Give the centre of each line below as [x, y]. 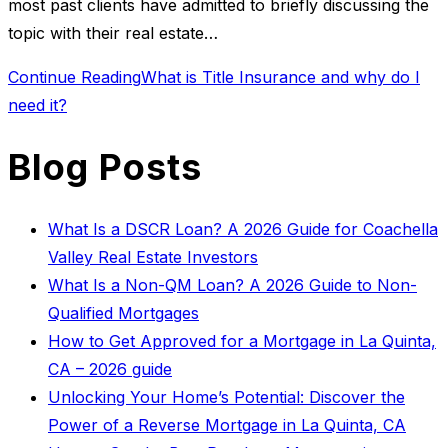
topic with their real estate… [113, 33]
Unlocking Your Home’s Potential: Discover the [226, 396]
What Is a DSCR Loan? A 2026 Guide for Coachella [243, 228]
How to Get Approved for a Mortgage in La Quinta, [242, 340]
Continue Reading [74, 77]
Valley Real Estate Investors [153, 256]
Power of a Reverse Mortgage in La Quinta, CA [227, 424]
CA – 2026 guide [110, 368]
